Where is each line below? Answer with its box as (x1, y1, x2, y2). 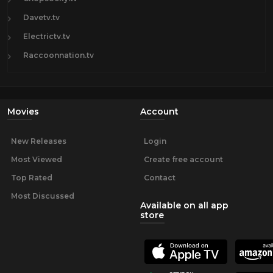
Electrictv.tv (23, 31, 70, 41)
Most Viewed (11, 154, 62, 164)
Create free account (144, 154, 223, 164)
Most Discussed (11, 191, 74, 200)
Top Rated (11, 172, 52, 182)
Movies (7, 105, 39, 117)
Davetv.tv (23, 12, 60, 22)
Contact (144, 172, 175, 182)
